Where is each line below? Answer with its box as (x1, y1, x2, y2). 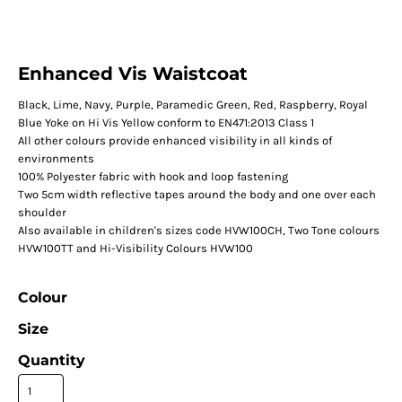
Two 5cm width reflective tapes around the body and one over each (17, 188, 376, 202)
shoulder (17, 205, 66, 220)
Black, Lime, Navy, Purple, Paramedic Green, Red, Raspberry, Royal (17, 98, 368, 112)
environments (17, 152, 94, 166)
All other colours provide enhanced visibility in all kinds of (17, 134, 332, 148)
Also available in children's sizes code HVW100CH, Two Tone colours (17, 223, 380, 238)
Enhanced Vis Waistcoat (17, 63, 248, 85)
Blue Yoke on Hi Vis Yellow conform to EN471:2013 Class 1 (17, 116, 314, 130)
